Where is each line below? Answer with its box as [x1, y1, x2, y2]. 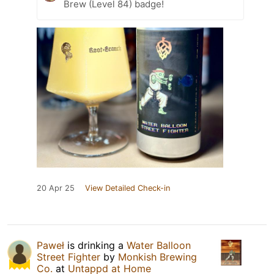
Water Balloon [127, 239, 191, 251]
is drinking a [64, 239, 127, 251]
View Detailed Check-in [85, 183, 170, 193]
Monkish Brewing [118, 250, 197, 263]
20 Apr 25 [37, 183, 75, 193]
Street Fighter [37, 250, 100, 263]
